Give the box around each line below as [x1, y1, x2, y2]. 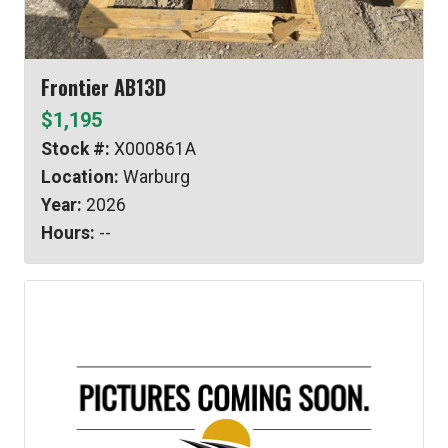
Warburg [119, 166, 190, 187]
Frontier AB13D [41, 71, 166, 102]
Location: [41, 166, 119, 187]
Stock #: [41, 138, 110, 159]
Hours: [41, 222, 95, 243]
